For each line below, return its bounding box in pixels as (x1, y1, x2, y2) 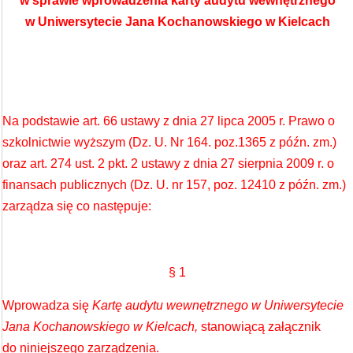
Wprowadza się (2, 299, 92, 312)
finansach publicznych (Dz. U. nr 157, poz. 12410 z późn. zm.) (2, 178, 346, 191)
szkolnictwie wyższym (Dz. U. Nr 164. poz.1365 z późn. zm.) (2, 136, 336, 149)
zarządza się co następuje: (2, 199, 151, 213)
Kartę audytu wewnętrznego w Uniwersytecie (92, 299, 344, 312)
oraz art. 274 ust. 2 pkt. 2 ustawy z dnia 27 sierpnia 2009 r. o (2, 157, 334, 170)
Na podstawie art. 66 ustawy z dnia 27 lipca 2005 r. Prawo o (2, 114, 335, 128)
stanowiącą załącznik (201, 320, 321, 333)
